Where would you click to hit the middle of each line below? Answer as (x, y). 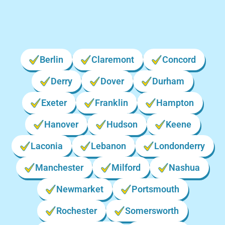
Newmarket (80, 189)
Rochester (77, 211)
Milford (126, 167)
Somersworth (152, 211)
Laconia (46, 146)
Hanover (61, 124)
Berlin (51, 60)
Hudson (122, 124)
